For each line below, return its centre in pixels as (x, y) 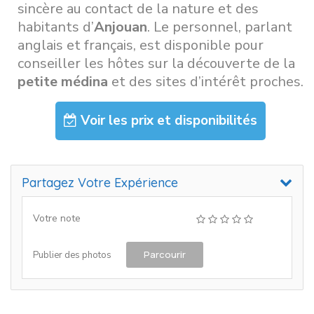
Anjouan (121, 27)
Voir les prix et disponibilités (167, 120)
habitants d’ (56, 27)
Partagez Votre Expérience (100, 182)
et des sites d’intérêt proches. (206, 81)
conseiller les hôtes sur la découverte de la (156, 63)
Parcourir (165, 254)
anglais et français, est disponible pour (141, 45)
